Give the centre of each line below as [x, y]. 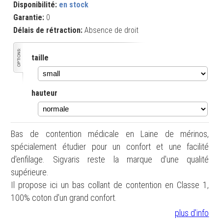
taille [40, 58]
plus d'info [192, 213]
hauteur [45, 93]
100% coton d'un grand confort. [64, 198]
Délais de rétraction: [48, 30]
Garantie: [29, 17]
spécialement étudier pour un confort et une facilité [110, 147]
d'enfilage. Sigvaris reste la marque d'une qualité [110, 159]
